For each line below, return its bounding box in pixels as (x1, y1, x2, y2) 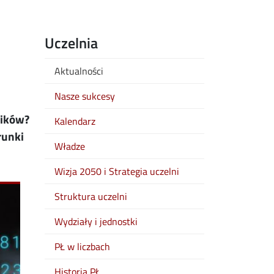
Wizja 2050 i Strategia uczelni (54, 164, 179, 179)
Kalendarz (54, 114, 95, 128)
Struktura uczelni (54, 189, 127, 204)
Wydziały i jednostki (54, 214, 138, 229)
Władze (54, 139, 85, 154)
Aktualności (54, 64, 103, 78)
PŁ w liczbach (54, 239, 110, 254)
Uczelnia (45, 32, 98, 54)
